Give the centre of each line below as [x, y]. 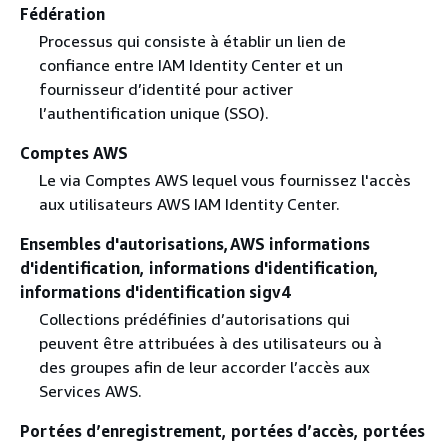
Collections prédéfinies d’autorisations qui [194, 318]
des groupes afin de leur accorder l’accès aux [204, 366]
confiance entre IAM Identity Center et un [190, 64]
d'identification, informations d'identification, [199, 267]
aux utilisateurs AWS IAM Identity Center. [189, 203]
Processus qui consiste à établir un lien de [192, 40]
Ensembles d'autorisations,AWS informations [195, 243]
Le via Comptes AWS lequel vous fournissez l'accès [224, 179]
